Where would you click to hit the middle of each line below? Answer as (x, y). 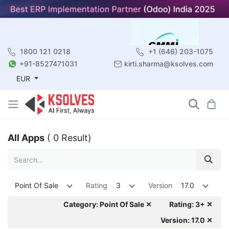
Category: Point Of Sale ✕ (108, 204)
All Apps (26, 138)
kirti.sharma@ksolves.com (169, 63)
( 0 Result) (69, 138)
